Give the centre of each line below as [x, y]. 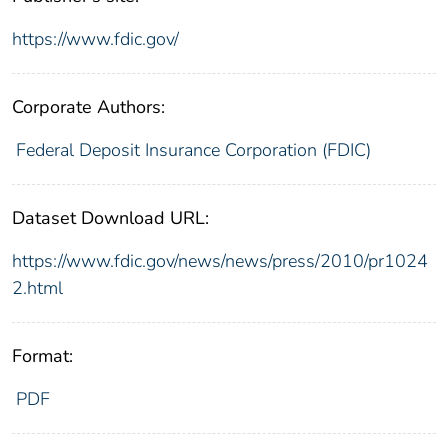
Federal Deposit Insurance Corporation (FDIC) [193, 149]
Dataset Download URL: [110, 217]
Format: [42, 355]
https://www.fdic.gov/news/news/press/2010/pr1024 [220, 260]
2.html [37, 287]
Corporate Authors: [88, 106]
